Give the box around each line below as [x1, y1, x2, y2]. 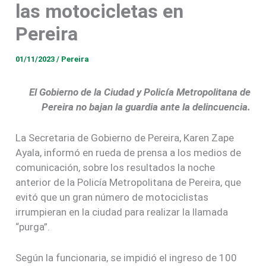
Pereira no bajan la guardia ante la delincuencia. [41, 100, 251, 113]
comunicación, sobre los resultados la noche [15, 161, 216, 173]
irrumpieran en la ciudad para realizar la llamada [15, 205, 229, 218]
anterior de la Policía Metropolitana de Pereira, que [15, 176, 242, 188]
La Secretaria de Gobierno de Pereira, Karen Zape [15, 131, 235, 144]
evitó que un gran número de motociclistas [15, 191, 209, 203]
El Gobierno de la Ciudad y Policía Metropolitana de [28, 85, 251, 98]
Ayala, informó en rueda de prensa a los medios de [15, 146, 242, 159]
